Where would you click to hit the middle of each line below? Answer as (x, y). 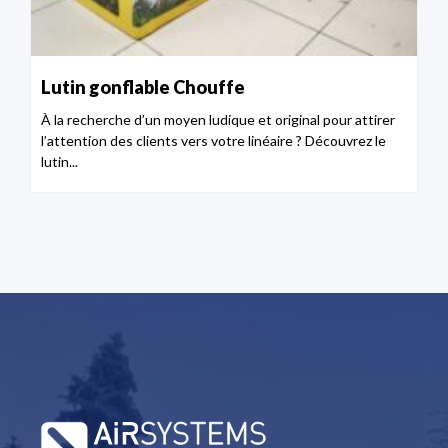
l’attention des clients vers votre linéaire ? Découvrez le (213, 140)
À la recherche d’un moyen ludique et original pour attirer (218, 119)
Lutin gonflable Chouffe (143, 86)
